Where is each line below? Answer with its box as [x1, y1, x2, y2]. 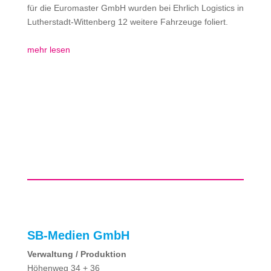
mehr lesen [27, 45, 70, 54]
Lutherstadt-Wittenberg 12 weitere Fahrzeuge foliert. [27, 17, 243, 27]
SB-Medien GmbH [27, 229, 129, 242]
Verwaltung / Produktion [27, 249, 126, 259]
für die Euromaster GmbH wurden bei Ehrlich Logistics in [27, 3, 244, 13]
